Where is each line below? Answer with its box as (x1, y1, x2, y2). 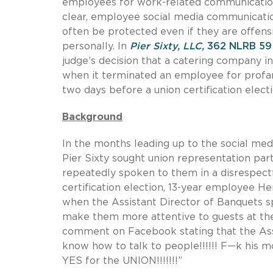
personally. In (62, 41, 130, 51)
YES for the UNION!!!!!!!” (62, 255, 182, 266)
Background (62, 112, 122, 122)
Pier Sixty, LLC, (130, 41, 207, 51)
